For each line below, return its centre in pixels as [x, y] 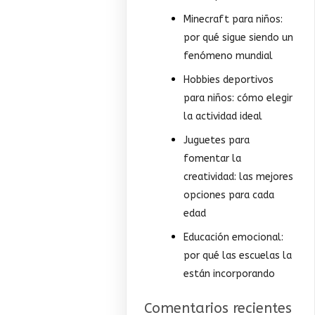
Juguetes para [217, 141]
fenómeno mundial [229, 56]
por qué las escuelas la [238, 256]
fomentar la [213, 159]
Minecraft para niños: [233, 20]
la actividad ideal [223, 117]
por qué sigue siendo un [239, 38]
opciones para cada [229, 195]
